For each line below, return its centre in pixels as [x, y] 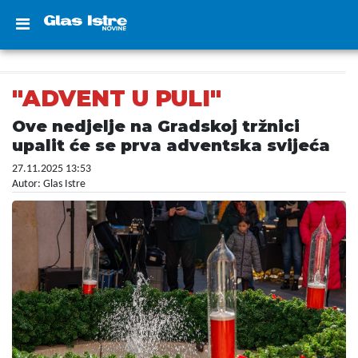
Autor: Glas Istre [49, 184]
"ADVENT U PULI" [117, 98]
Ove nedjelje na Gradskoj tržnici [156, 126]
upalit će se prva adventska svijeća [171, 145]
